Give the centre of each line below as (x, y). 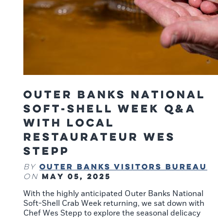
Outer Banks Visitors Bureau (123, 167)
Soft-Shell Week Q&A (109, 109)
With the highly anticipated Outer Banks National (113, 194)
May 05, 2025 (76, 176)
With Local (69, 123)
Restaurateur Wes (100, 137)
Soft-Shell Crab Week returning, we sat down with (114, 204)
